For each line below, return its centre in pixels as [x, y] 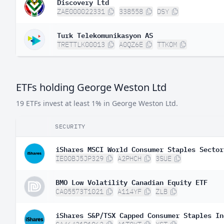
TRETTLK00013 [81, 44]
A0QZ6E [131, 44]
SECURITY [70, 126]
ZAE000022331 [81, 11]
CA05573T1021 [79, 191]
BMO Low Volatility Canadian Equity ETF [131, 181]
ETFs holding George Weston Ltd [91, 87]
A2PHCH [129, 158]
